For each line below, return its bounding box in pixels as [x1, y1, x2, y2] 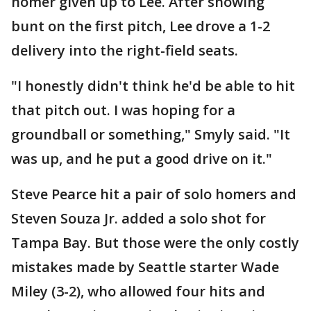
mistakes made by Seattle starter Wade [11, 258, 279, 277]
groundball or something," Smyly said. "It [11, 125, 290, 144]
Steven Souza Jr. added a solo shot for [11, 209, 266, 228]
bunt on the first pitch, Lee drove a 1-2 [11, 17, 270, 36]
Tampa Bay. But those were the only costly [11, 233, 299, 253]
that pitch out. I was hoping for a [11, 101, 235, 120]
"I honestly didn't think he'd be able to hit [11, 76, 295, 96]
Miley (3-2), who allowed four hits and [11, 282, 265, 301]
